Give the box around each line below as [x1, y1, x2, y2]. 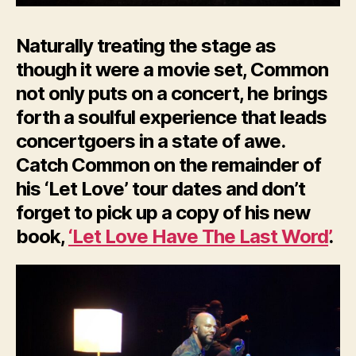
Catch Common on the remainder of [16, 153, 322, 176]
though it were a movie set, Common [16, 57, 329, 81]
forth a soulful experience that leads [16, 105, 327, 129]
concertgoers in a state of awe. [16, 129, 285, 153]
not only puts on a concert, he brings [16, 81, 328, 105]
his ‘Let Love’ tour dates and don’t [16, 176, 306, 200]
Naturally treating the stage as [16, 33, 277, 57]
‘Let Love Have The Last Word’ [68, 224, 329, 248]
